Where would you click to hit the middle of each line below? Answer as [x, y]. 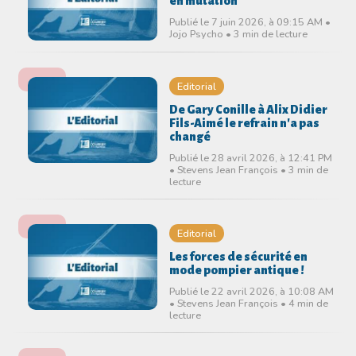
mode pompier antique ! [236, 270]
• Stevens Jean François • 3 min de [248, 170]
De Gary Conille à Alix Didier [248, 110]
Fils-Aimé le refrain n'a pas [244, 123]
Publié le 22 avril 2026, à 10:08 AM [251, 291]
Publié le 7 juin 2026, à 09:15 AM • [250, 21]
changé [190, 137]
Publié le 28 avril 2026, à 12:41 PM [250, 158]
